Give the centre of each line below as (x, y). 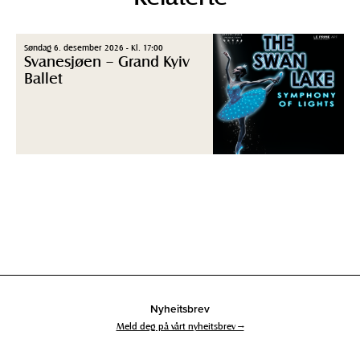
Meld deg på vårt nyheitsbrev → (180, 326)
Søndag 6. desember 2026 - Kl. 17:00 (94, 47)
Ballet (43, 77)
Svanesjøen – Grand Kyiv (107, 60)
